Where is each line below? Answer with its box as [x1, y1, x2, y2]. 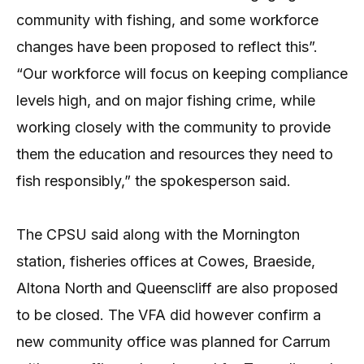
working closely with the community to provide [16, 118, 331, 136]
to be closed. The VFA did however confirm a [16, 305, 321, 323]
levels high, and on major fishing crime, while [16, 91, 315, 109]
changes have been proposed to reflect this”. [16, 37, 318, 55]
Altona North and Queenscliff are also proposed [16, 279, 338, 297]
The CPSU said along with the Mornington [16, 225, 300, 243]
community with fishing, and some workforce [16, 11, 318, 28]
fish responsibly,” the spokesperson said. [16, 171, 291, 189]
